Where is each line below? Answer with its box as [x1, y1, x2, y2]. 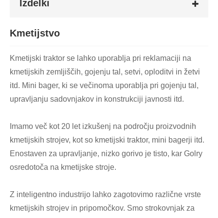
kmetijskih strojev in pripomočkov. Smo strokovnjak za [10, 204, 195, 213]
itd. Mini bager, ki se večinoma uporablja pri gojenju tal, [10, 81, 199, 90]
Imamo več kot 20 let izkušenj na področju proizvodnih [10, 122, 196, 131]
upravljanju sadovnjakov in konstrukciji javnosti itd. [10, 95, 184, 104]
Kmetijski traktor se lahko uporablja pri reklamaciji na [10, 54, 191, 63]
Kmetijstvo [10, 27, 60, 38]
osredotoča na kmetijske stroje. [10, 163, 116, 172]
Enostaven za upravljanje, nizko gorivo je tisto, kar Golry [10, 149, 202, 158]
